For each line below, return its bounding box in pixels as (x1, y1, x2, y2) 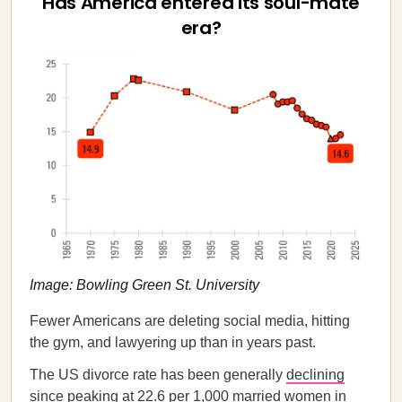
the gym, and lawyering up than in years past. (30, 335, 316, 350)
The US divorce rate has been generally (30, 367, 286, 382)
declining (286, 367, 345, 382)
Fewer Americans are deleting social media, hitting (30, 313, 350, 328)
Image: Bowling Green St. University (30, 276, 259, 293)
